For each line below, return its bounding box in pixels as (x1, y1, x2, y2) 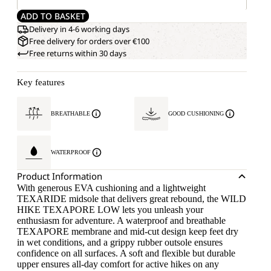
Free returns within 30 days (29, 48, 126, 59)
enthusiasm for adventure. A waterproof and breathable (17, 215, 226, 226)
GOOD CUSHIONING (168, 110, 224, 117)
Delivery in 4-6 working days (29, 24, 129, 35)
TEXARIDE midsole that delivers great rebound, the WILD (17, 194, 246, 204)
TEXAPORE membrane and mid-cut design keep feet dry (17, 226, 238, 237)
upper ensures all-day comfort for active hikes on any (17, 259, 219, 270)
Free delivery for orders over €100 (29, 36, 149, 47)
